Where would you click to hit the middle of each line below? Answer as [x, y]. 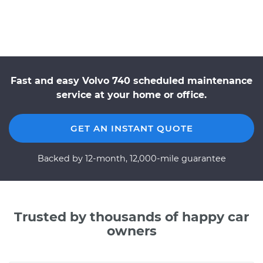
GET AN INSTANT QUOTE [131, 128]
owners [131, 231]
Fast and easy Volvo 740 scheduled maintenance [131, 81]
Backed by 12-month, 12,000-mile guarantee [131, 159]
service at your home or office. [131, 95]
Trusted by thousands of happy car [131, 217]
